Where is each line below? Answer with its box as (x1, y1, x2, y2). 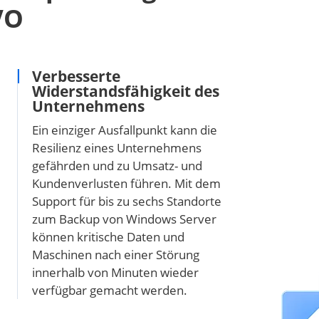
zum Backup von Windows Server (31, 210, 216, 227)
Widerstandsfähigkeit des (31, 80, 219, 101)
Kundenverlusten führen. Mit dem (31, 174, 221, 192)
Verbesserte (31, 66, 120, 86)
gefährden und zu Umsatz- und (31, 157, 202, 174)
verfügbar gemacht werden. (31, 281, 187, 298)
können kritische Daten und (31, 228, 184, 245)
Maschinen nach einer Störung (31, 246, 199, 263)
